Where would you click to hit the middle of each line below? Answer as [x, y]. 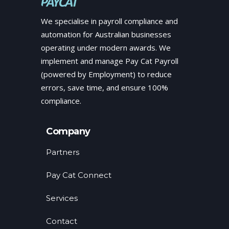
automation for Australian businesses [106, 34]
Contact [62, 221]
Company [68, 131]
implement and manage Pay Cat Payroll [110, 61]
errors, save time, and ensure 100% [105, 87]
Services [62, 198]
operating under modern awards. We [106, 48]
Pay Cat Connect [79, 175]
